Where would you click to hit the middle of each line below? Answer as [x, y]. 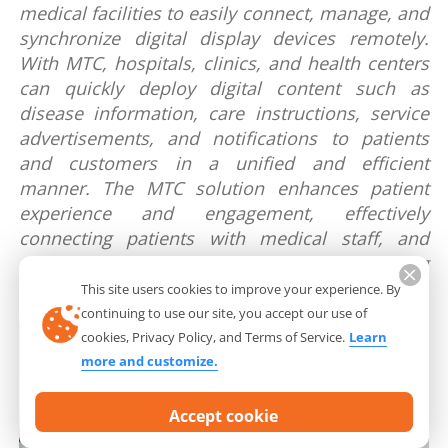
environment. [76, 288]
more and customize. [150, 361]
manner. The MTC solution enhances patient [224, 188]
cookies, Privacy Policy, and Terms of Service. [213, 337]
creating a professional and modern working [224, 263]
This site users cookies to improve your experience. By [241, 289]
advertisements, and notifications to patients [224, 138]
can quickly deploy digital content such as [224, 88]
